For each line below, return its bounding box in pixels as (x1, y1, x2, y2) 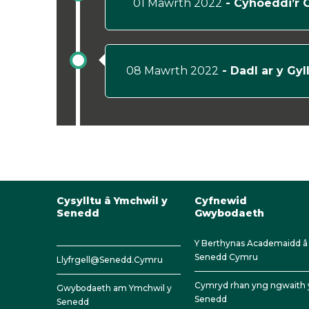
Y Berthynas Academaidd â (195, 238, 308, 248)
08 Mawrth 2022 (126, 64, 219, 77)
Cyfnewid (195, 195, 247, 207)
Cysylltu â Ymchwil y (57, 195, 168, 207)
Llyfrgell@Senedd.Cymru (57, 255, 163, 265)
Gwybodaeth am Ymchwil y (57, 283, 172, 293)
